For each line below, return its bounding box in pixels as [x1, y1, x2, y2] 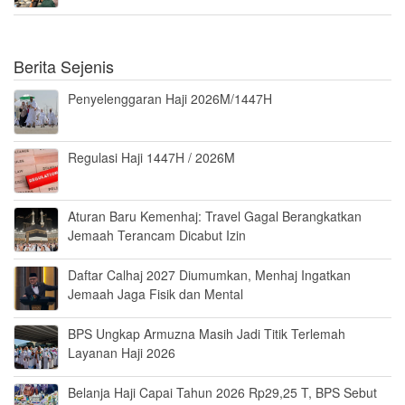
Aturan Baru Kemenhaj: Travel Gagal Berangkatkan [68, 207, 362, 226]
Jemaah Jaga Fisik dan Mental [68, 285, 243, 304]
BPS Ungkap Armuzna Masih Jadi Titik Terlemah [68, 325, 345, 344]
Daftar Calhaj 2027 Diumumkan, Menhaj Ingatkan [68, 266, 351, 285]
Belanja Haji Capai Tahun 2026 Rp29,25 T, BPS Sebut [68, 383, 377, 402]
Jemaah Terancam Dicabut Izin [68, 226, 246, 245]
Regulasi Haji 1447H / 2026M [68, 148, 235, 167]
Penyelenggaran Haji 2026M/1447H [68, 89, 272, 108]
